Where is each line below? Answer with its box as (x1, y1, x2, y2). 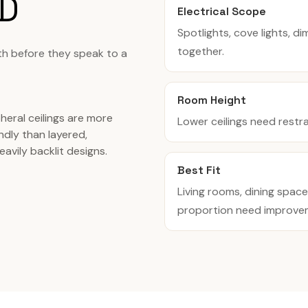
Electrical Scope (177, 4, 266, 19)
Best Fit (177, 163, 221, 177)
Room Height (177, 93, 246, 107)
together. (177, 44, 224, 58)
